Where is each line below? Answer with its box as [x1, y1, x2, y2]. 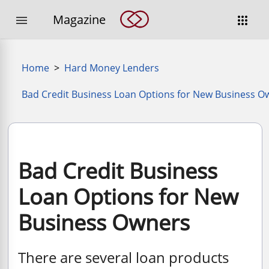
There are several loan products [18, 247, 229, 267]
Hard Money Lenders [64, 61, 159, 74]
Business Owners [18, 208, 190, 238]
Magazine [53, 11, 106, 28]
